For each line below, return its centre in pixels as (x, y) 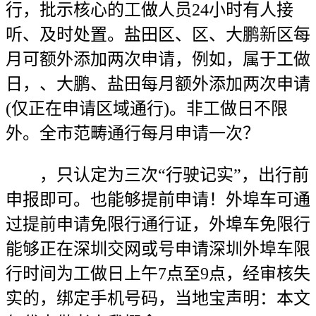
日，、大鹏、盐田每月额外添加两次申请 (158, 84)
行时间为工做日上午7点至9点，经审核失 (158, 274)
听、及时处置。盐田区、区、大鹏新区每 (158, 35)
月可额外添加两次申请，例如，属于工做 (158, 59)
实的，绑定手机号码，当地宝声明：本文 (158, 298)
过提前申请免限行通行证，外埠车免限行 (158, 224)
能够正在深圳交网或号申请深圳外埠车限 (158, 249)
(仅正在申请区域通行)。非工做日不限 (147, 109)
